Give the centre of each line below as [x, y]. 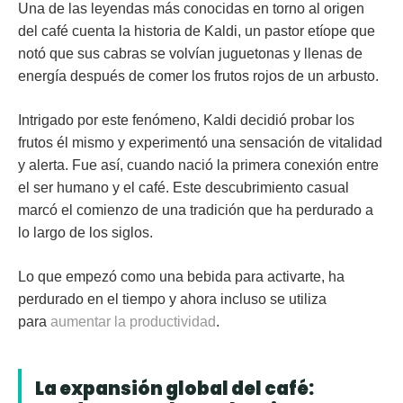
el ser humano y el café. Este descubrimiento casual [184, 188]
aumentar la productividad [133, 322]
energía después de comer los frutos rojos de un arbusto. [200, 76]
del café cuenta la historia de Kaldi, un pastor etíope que [197, 31]
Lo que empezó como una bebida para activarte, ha [181, 277]
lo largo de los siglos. [87, 233]
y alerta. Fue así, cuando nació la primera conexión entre [198, 166]
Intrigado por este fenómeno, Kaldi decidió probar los [186, 121]
